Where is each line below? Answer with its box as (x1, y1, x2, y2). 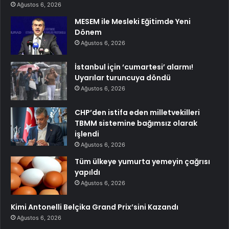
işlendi (75, 129, 99, 140)
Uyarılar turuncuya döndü (75, 73, 171, 83)
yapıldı (75, 167, 100, 178)
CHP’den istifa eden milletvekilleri (75, 107, 200, 118)
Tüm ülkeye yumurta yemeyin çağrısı (75, 156, 210, 167)
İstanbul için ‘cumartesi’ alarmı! (75, 62, 193, 73)
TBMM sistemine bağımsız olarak (75, 118, 197, 129)
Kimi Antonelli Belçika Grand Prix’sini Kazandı (11, 202, 178, 213)
